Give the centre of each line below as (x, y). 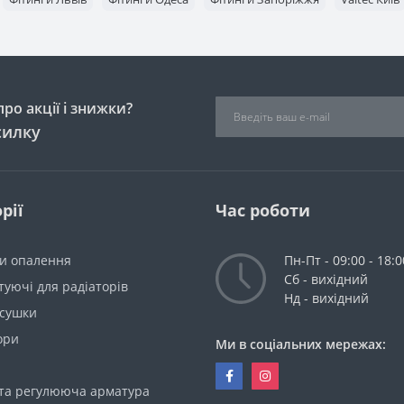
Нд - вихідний (326, 298)
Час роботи (263, 210)
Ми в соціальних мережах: (301, 344)
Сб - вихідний (326, 279)
